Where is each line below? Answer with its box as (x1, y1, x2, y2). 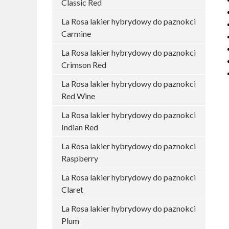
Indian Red (61, 122, 98, 132)
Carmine (61, 29, 91, 38)
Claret (61, 185, 83, 194)
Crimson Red (61, 60, 106, 70)
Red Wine (61, 91, 95, 101)
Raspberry (61, 153, 98, 163)
